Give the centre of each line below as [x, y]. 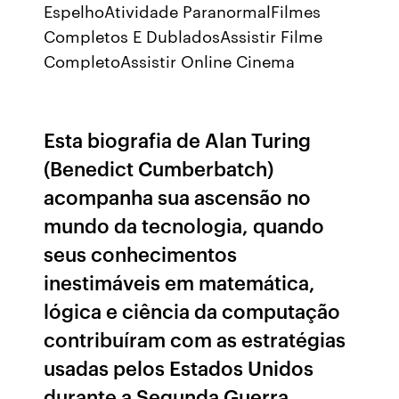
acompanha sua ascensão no [178, 196]
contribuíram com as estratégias [195, 339]
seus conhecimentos [141, 253]
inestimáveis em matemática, [180, 282]
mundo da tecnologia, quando [184, 225]
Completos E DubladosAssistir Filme [183, 36]
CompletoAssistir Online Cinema [172, 61]
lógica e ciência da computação [192, 310]
